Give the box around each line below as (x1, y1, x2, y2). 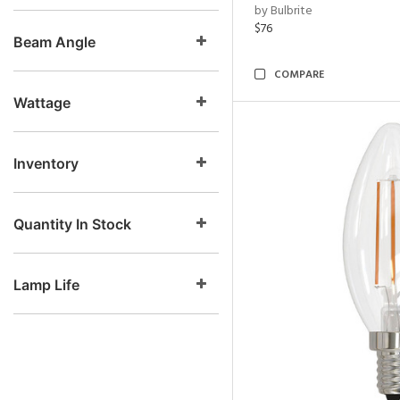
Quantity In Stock (13, 215, 131, 233)
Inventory (13, 154, 79, 172)
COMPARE (274, 66, 324, 84)
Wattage (13, 94, 71, 112)
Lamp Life (13, 276, 79, 294)
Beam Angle (13, 33, 96, 51)
